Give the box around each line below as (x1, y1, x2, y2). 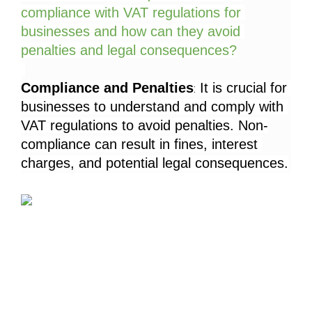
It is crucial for (196, 80, 287, 96)
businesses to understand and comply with (21, 99, 283, 115)
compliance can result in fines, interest (21, 136, 258, 153)
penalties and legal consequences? (21, 42, 237, 58)
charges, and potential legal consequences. (21, 155, 288, 171)
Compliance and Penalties (21, 80, 194, 96)
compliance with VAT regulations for (21, 5, 241, 21)
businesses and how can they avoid (21, 24, 240, 40)
